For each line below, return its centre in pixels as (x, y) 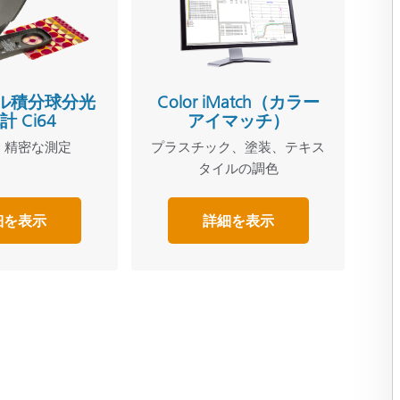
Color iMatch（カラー (238, 102)
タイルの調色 (238, 168)
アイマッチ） (238, 121)
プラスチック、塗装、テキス (238, 146)
